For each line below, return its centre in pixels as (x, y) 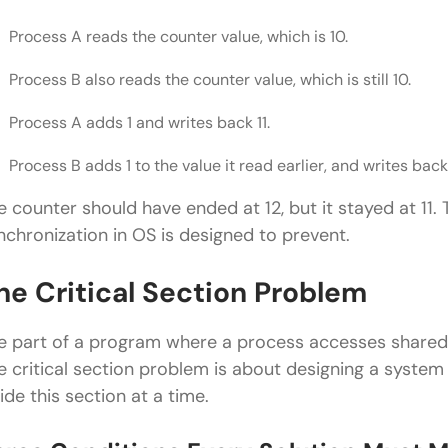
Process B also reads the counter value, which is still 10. (210, 80)
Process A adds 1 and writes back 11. (139, 123)
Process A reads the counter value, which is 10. (178, 37)
